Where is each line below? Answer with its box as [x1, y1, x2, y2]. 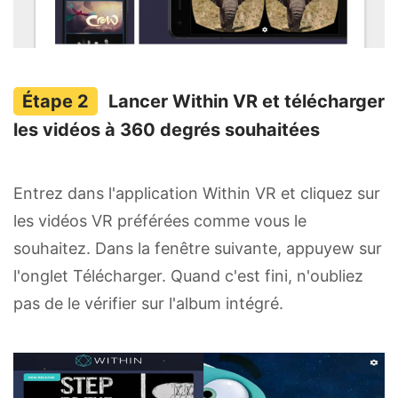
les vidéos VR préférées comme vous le [13, 211, 306, 231]
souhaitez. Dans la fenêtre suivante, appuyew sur [13, 239, 382, 259]
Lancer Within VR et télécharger [108, 91, 385, 113]
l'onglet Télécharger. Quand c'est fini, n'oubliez [13, 267, 363, 286]
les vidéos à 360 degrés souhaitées [13, 119, 320, 141]
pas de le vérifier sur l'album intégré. [13, 294, 283, 314]
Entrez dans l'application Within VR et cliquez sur [13, 184, 380, 203]
